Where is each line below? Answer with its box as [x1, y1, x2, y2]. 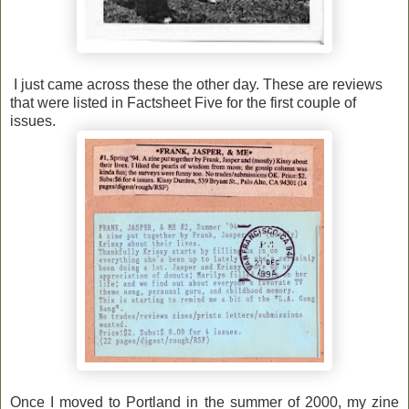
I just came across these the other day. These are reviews [10, 76, 383, 92]
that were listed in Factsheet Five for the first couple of [10, 94, 356, 110]
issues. [10, 112, 56, 129]
